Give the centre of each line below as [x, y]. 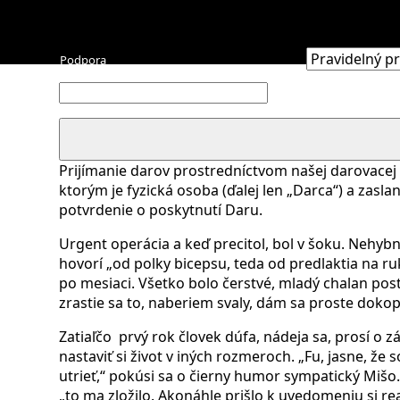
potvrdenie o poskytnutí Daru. [161, 210]
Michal [75, 141]
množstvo [85, 125]
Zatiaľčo [85, 337]
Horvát [77, 157]
